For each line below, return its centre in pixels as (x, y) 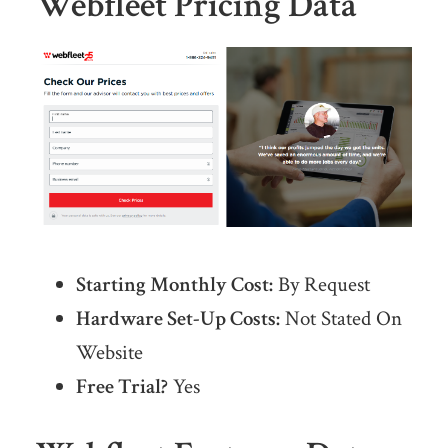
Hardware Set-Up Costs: (177, 319)
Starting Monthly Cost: (174, 285)
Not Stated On (340, 319)
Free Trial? (121, 387)
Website (109, 353)
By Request (321, 285)
